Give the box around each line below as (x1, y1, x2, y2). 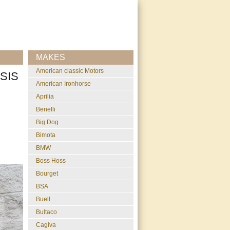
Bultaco (36, 208, 57, 216)
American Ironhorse (36, 80, 91, 87)
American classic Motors (36, 67, 104, 74)
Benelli (36, 106, 55, 113)
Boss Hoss (36, 157, 66, 164)
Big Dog (36, 119, 59, 126)
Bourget (36, 170, 58, 177)
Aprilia (36, 93, 54, 100)
